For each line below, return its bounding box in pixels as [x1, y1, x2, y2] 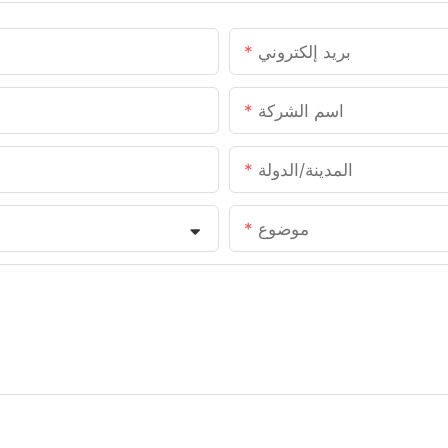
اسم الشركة [258, 101, 344, 122]
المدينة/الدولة [258, 160, 353, 181]
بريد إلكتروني [258, 42, 351, 63]
